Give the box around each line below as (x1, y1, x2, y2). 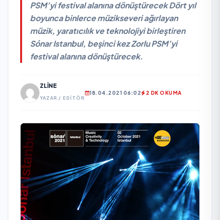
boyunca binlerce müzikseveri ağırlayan (30, 13, 178, 23)
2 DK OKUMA (145, 89, 182, 96)
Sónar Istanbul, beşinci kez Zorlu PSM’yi (30, 38, 177, 49)
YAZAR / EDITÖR (40, 95, 85, 101)
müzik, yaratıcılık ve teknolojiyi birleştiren (30, 26, 185, 36)
